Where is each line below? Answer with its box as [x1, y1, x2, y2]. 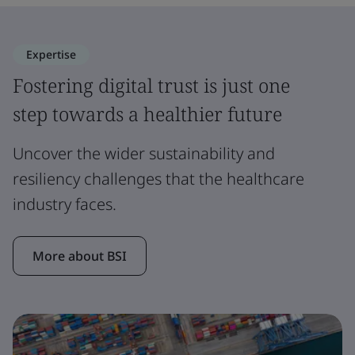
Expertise [26, 46, 76, 62]
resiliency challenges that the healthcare [13, 167, 304, 189]
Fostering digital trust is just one [13, 71, 290, 98]
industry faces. [13, 193, 116, 215]
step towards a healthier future [13, 100, 282, 127]
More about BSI [32, 246, 127, 265]
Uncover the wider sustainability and [13, 142, 275, 164]
